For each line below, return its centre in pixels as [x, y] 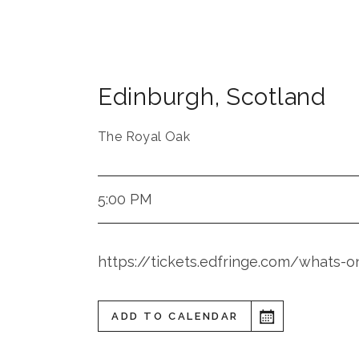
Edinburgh [156, 97]
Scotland [276, 97]
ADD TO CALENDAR [175, 316]
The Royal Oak [144, 137]
